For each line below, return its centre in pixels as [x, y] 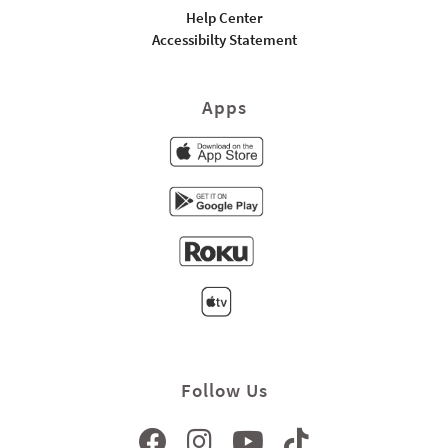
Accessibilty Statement [224, 40]
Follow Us [224, 390]
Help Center [224, 18]
